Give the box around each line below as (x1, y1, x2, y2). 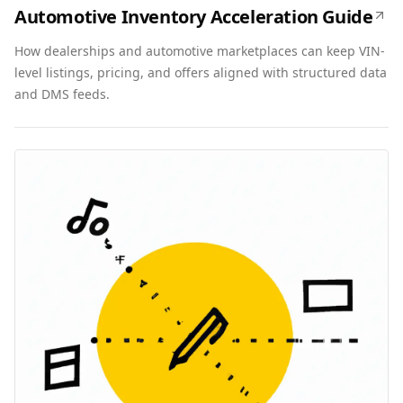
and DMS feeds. (14, 85, 110, 103)
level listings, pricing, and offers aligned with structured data (14, 64, 387, 81)
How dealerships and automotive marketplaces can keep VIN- (14, 42, 385, 59)
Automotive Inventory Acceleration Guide (14, 4, 373, 29)
